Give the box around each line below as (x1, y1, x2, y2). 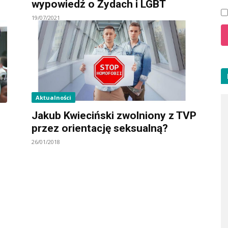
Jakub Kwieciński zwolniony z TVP (32, 109, 196, 122)
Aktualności (36, 93, 71, 101)
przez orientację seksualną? (32, 122, 168, 134)
